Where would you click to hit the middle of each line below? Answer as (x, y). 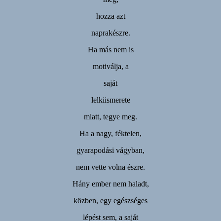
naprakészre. (110, 33)
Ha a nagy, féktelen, (110, 133)
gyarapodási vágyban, (110, 150)
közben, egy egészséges (110, 200)
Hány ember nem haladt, (110, 184)
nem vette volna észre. (110, 167)
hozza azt (110, 16)
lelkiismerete (110, 100)
